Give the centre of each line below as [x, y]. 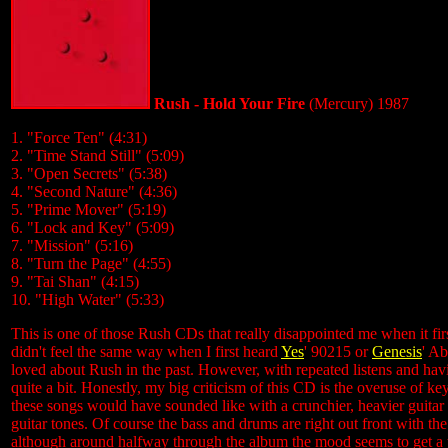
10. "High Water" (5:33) [87, 299]
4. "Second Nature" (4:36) [94, 191]
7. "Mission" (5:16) [72, 245]
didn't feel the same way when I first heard [146, 351]
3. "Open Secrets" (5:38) [89, 173]
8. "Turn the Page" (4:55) [91, 263]
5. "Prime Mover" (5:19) [88, 209]
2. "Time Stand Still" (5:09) [97, 155]
